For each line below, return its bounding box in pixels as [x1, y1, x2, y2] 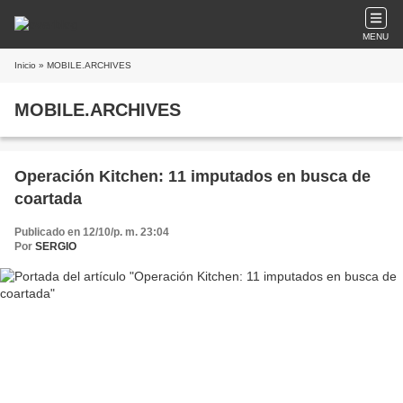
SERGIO [35, 240, 76, 253]
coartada [14, 190, 82, 208]
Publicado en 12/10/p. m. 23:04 [14, 226, 169, 238]
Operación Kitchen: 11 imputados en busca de [14, 167, 371, 185]
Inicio [14, 60, 36, 70]
